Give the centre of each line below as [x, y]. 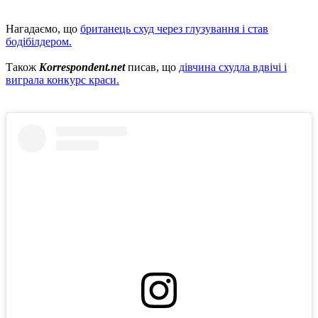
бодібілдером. [39, 41]
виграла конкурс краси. [62, 79]
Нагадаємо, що [43, 28]
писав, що [153, 67]
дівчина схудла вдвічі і [233, 67]
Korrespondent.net [83, 67]
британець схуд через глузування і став [174, 28]
